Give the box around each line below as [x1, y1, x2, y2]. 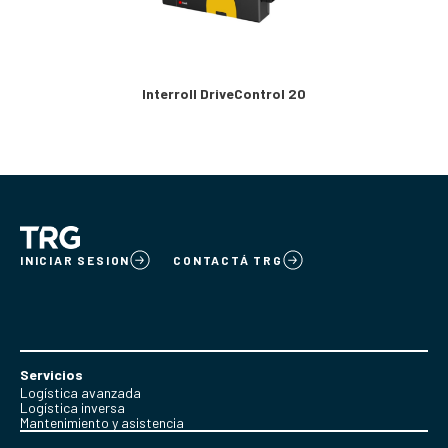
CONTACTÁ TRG [173, 252, 283, 267]
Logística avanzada [20, 383, 141, 401]
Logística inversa [20, 398, 125, 416]
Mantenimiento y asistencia [20, 413, 184, 431]
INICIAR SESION [20, 252, 131, 267]
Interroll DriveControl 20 [142, 84, 306, 102]
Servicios [20, 365, 83, 383]
